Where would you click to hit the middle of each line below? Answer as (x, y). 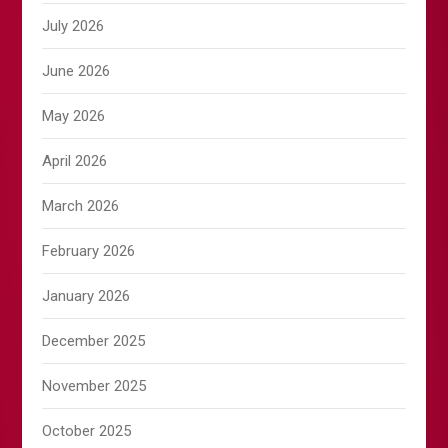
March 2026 (81, 206)
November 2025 (94, 386)
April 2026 (75, 161)
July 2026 (73, 26)
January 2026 (86, 296)
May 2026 (74, 116)
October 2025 (87, 431)
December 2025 (94, 341)
